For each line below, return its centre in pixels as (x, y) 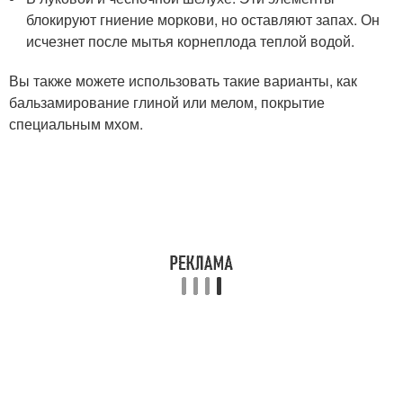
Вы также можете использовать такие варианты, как (183, 81)
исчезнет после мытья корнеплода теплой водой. (191, 41)
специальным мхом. (76, 124)
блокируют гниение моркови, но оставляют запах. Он (203, 20)
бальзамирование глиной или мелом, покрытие (167, 103)
